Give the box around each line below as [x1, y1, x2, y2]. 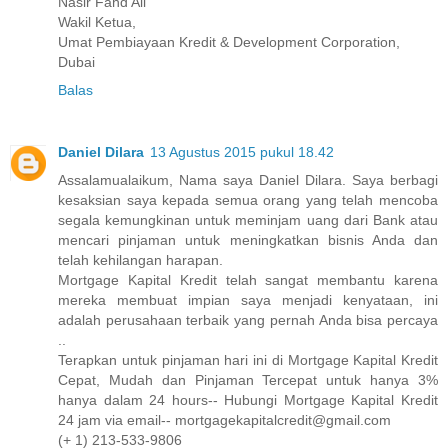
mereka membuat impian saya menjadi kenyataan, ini [58, 291, 438, 308]
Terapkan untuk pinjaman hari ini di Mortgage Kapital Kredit [58, 351, 438, 368]
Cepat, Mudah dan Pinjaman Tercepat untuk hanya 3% [58, 371, 438, 388]
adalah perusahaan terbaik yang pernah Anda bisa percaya [58, 311, 438, 328]
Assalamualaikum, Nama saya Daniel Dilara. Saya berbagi [58, 171, 438, 188]
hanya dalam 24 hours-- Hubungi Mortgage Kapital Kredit [58, 391, 438, 408]
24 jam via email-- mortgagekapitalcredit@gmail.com [58, 411, 391, 428]
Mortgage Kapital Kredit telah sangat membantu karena [58, 271, 438, 288]
